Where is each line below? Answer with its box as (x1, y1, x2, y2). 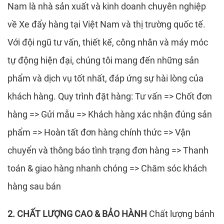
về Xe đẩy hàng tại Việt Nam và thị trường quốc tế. (7, 19, 205, 30)
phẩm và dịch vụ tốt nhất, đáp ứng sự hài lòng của (7, 73, 203, 84)
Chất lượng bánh (147, 208, 214, 219)
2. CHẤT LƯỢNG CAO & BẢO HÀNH (7, 208, 147, 219)
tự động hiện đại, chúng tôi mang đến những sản (7, 55, 199, 66)
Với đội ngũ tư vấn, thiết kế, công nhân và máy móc (7, 37, 208, 48)
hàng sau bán (7, 181, 61, 192)
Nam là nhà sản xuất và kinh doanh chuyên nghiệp (7, 1, 206, 12)
